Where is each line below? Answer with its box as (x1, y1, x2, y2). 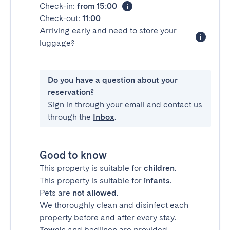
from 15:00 (77, 1, 117, 11)
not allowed (72, 188, 117, 198)
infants (144, 176, 170, 185)
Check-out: (40, 13, 82, 23)
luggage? (40, 38, 74, 48)
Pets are (40, 188, 72, 198)
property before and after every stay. (40, 213, 176, 222)
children (144, 163, 175, 173)
